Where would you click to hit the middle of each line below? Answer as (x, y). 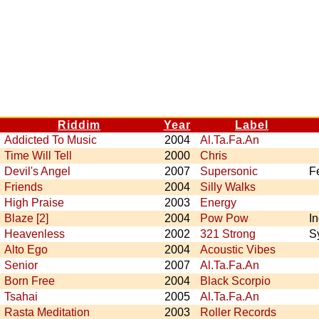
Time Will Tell (38, 156)
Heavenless (35, 234)
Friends (23, 187)
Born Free (30, 281)
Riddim (79, 125)
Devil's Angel (37, 171)
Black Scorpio (235, 281)
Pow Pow (224, 218)
